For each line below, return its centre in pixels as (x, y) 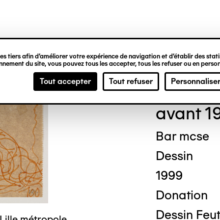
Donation (181, 195)
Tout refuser (131, 81)
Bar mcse (182, 136)
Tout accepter (65, 81)
